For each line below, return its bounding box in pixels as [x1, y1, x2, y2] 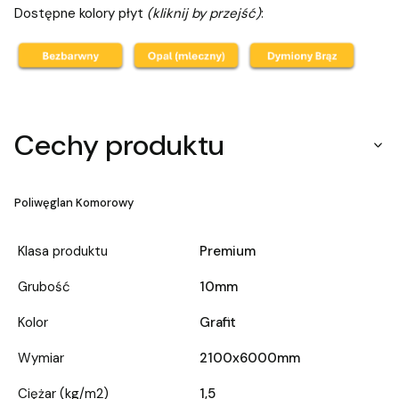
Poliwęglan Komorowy [14, 195, 134, 211]
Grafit [199, 313, 236, 332]
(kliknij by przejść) [147, 4, 261, 23]
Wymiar [18, 349, 64, 368]
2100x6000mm [199, 349, 300, 368]
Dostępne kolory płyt [14, 4, 147, 23]
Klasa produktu [18, 242, 108, 261]
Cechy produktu [14, 126, 224, 164]
